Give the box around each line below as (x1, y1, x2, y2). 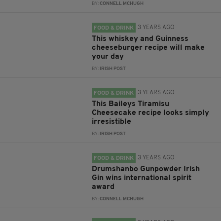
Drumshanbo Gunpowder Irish (92, 165, 200, 173)
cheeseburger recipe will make (92, 44, 205, 52)
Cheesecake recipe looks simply (92, 109, 210, 117)
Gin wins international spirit (92, 174, 192, 182)
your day (92, 53, 124, 61)
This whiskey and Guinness (92, 35, 189, 43)
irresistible (92, 118, 132, 126)
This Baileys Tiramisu (92, 100, 170, 108)
